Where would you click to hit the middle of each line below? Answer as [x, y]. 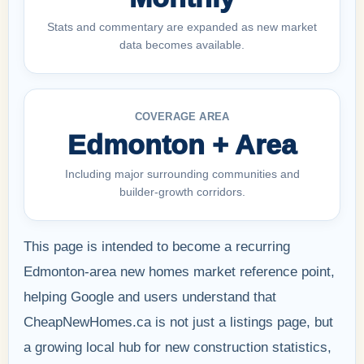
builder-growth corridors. [182, 191]
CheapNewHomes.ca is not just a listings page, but [178, 322]
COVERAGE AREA [182, 116]
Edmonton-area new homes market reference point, [179, 271]
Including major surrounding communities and [182, 173]
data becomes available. [182, 44]
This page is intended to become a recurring [157, 246]
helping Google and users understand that [150, 297]
